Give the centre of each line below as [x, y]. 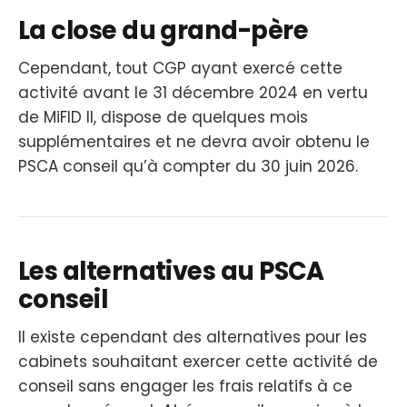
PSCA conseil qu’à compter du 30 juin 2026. [188, 167]
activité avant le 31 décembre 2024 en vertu [193, 93]
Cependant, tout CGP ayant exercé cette [180, 69]
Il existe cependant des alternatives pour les [193, 338]
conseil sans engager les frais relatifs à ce [185, 387]
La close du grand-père [164, 30]
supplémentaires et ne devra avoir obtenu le [194, 142]
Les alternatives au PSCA [171, 271]
